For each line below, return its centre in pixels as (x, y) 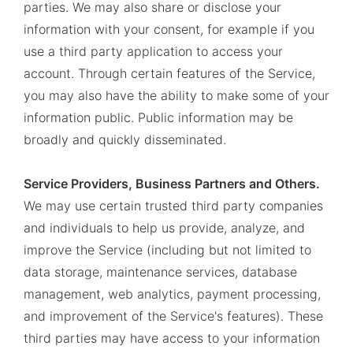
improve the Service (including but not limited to (167, 250)
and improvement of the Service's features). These (173, 316)
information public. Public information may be (158, 117)
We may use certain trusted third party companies (173, 206)
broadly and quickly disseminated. (125, 139)
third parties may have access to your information (172, 338)
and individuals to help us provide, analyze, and (164, 228)
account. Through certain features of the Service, (169, 73)
